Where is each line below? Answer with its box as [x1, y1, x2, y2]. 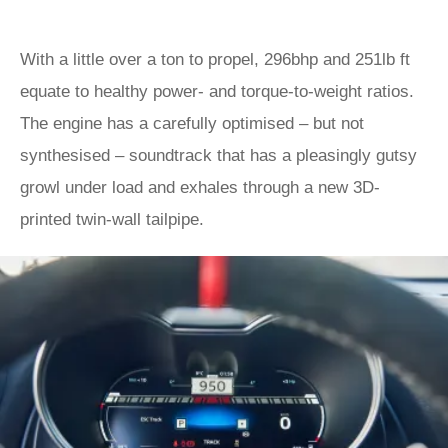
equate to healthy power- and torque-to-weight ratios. [20, 82, 414, 101]
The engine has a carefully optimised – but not [20, 114, 364, 133]
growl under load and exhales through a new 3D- [20, 178, 380, 197]
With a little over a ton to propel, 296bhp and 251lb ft [20, 50, 410, 69]
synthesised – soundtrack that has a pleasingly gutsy [20, 146, 417, 165]
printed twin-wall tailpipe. [20, 210, 204, 229]
